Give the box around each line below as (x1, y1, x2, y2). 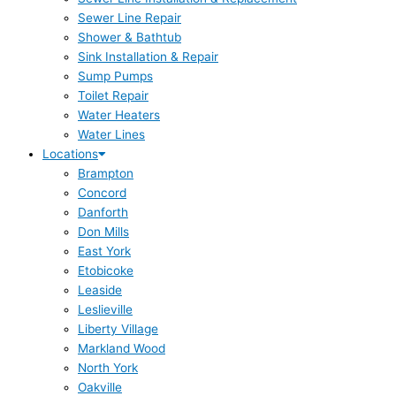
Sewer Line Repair (78, 10, 181, 25)
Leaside (78, 282, 122, 297)
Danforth (78, 204, 128, 219)
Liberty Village (78, 321, 158, 336)
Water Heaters (78, 107, 160, 122)
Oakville (78, 379, 122, 394)
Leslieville (78, 301, 133, 316)
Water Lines (78, 126, 145, 141)
